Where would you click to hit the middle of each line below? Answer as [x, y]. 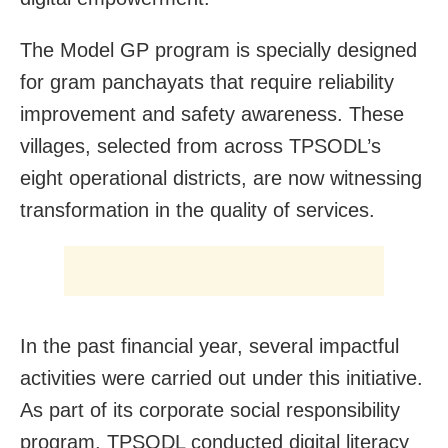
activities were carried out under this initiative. [221, 377]
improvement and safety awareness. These [212, 113]
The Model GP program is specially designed [218, 49]
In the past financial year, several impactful [209, 345]
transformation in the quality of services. [197, 209]
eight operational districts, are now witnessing [221, 177]
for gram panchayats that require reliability [207, 81]
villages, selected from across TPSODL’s [200, 145]
